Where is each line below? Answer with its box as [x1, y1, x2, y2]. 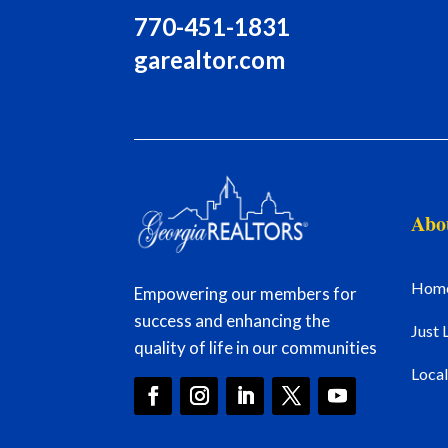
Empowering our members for [134, 283, 358, 305]
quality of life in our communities [134, 337, 378, 359]
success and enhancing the [134, 310, 331, 332]
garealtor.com [134, 44, 286, 74]
